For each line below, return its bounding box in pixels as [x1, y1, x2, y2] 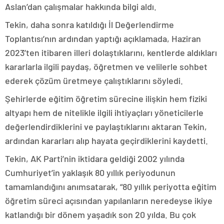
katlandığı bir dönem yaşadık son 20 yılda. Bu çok [5, 209, 196, 220]
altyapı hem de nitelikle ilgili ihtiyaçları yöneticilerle [5, 107, 203, 118]
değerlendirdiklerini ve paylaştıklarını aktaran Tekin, [5, 121, 207, 132]
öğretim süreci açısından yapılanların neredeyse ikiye [5, 195, 212, 206]
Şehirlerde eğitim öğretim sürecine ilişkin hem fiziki [5, 93, 207, 104]
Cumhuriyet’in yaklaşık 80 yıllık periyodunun [5, 167, 175, 178]
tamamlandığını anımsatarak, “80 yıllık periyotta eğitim [5, 181, 216, 192]
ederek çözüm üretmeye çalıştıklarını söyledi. [5, 75, 183, 86]
